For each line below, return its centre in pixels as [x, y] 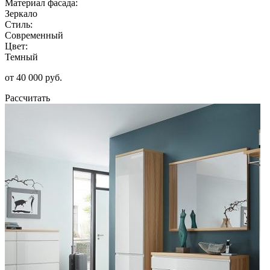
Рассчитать [27, 98]
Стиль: [19, 24]
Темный [21, 57]
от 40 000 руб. [33, 77]
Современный [34, 35]
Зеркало [21, 13]
